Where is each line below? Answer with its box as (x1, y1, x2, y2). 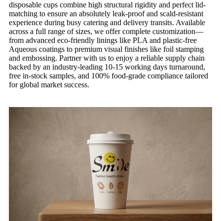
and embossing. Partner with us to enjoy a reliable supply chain (9, 54, 205, 63)
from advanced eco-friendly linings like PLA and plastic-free (9, 36, 197, 45)
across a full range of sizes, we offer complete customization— (9, 27, 203, 36)
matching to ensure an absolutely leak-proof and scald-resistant (9, 9, 203, 18)
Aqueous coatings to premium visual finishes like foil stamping (9, 45, 204, 54)
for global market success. (9, 80, 89, 89)
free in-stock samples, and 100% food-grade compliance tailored (9, 72, 208, 80)
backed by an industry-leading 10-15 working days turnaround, (9, 63, 205, 72)
